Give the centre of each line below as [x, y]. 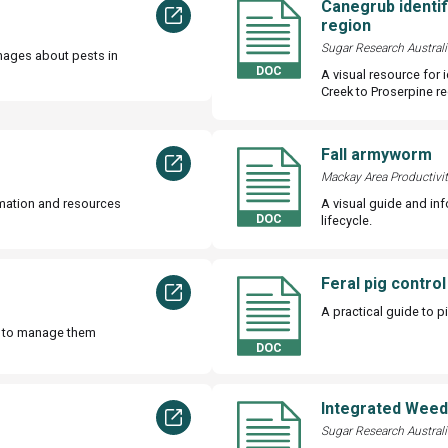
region [346, 25]
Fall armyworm [377, 154]
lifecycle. [347, 220]
